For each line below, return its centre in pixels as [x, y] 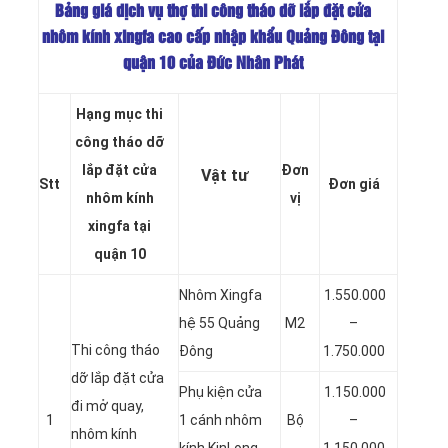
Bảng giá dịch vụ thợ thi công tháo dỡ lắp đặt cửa [213, 12]
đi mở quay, [107, 405]
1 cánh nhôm [220, 419]
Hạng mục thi [119, 113]
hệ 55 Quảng [219, 322]
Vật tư [224, 175]
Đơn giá [353, 183]
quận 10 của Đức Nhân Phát [213, 64]
